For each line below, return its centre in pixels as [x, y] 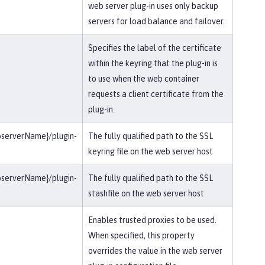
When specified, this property [141, 235]
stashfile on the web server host [146, 193]
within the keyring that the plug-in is [153, 63]
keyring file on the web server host [151, 151]
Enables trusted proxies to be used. [152, 220]
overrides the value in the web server [155, 251]
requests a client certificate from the [156, 94]
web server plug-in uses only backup [153, 6]
